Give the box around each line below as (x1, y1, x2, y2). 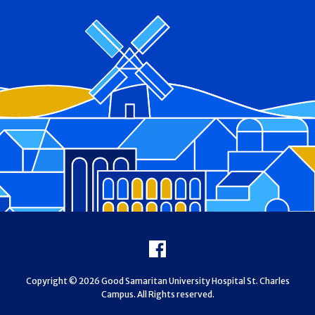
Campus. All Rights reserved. (101, 288, 214, 300)
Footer (21, 232, 75, 255)
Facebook (165, 236, 241, 258)
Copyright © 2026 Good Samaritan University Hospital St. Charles (25, 275, 290, 286)
